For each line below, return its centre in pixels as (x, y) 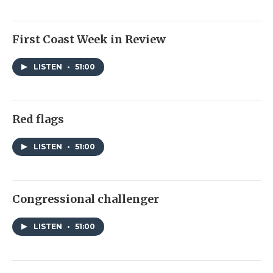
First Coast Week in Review (89, 40)
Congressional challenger (86, 199)
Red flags (38, 119)
